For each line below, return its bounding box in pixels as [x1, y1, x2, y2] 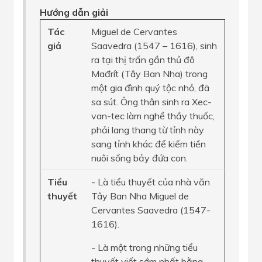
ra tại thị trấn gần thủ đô [91, 54, 195, 65]
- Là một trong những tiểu [91, 242, 198, 253]
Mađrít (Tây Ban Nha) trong [91, 68, 208, 80]
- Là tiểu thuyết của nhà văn [91, 176, 210, 188]
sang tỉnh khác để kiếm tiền [91, 138, 206, 150]
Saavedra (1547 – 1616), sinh [91, 40, 217, 51]
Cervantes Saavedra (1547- [91, 204, 211, 216]
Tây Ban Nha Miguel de [91, 190, 189, 202]
